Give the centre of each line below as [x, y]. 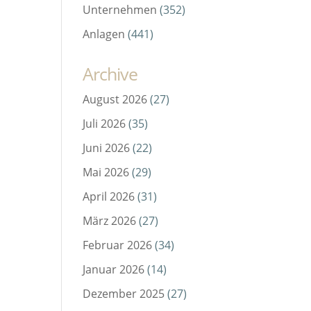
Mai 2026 [106, 173]
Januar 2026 [114, 270]
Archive [110, 74]
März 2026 [110, 221]
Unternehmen [120, 10]
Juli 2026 [104, 124]
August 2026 [115, 100]
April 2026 [109, 197]
